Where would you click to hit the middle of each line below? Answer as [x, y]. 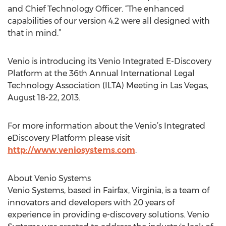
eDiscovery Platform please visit [69, 138]
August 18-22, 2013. [44, 98]
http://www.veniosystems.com [71, 150]
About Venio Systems [49, 178]
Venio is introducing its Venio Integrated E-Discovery [109, 61]
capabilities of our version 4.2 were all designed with [109, 21]
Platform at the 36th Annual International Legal [101, 73]
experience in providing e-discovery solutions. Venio [108, 215]
